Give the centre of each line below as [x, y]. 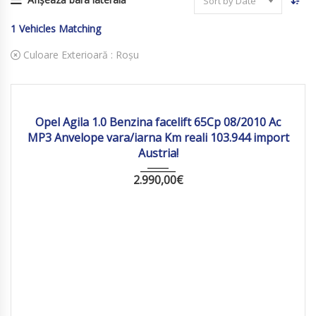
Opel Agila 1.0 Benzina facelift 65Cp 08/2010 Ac [158, 122]
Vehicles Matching [60, 29]
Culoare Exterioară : [68, 55]
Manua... [157, 96]
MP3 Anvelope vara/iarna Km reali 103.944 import [158, 138]
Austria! [158, 153]
